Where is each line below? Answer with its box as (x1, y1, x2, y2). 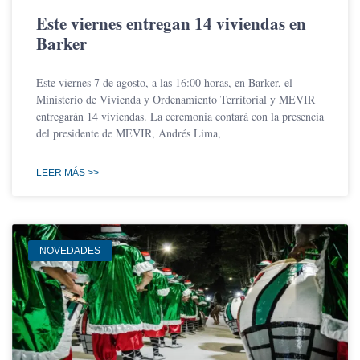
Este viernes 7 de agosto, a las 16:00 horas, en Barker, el (36, 74, 292, 90)
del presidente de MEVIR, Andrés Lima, (36, 125, 221, 141)
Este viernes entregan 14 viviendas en (36, 10, 306, 35)
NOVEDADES (39, 245, 101, 257)
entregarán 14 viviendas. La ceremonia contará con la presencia (36, 108, 324, 124)
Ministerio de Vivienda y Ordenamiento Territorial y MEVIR (36, 91, 315, 107)
